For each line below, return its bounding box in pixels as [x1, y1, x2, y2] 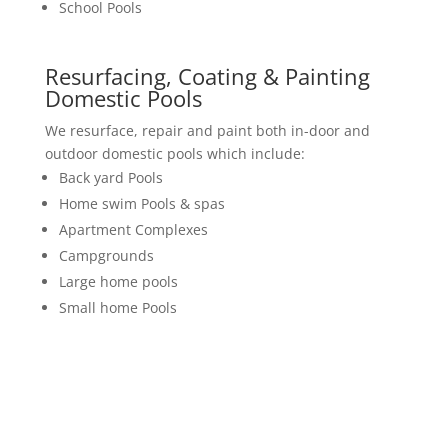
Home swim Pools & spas [58, 194, 225, 213]
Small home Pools [58, 298, 177, 317]
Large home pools [58, 272, 178, 291]
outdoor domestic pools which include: [44, 144, 305, 163]
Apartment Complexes [58, 220, 208, 239]
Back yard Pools [58, 168, 163, 187]
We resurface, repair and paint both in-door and [44, 121, 370, 140]
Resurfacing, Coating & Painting [44, 61, 370, 91]
